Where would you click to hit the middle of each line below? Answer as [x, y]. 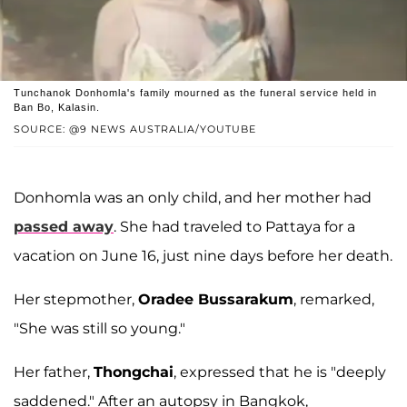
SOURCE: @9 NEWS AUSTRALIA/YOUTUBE [135, 129]
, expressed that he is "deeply [280, 372]
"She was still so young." [99, 329]
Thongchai [134, 372]
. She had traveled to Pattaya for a [234, 227]
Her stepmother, [76, 300]
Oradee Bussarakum [216, 300]
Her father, [54, 372]
